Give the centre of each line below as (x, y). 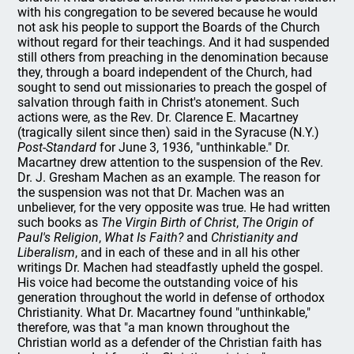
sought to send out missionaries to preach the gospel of (173, 87)
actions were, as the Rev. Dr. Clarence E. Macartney (158, 117)
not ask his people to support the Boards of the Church (169, 27)
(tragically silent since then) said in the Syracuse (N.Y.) (169, 132)
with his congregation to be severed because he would (168, 12)
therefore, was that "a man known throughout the (154, 327)
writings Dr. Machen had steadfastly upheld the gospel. (171, 267)
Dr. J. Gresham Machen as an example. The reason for (169, 177)
